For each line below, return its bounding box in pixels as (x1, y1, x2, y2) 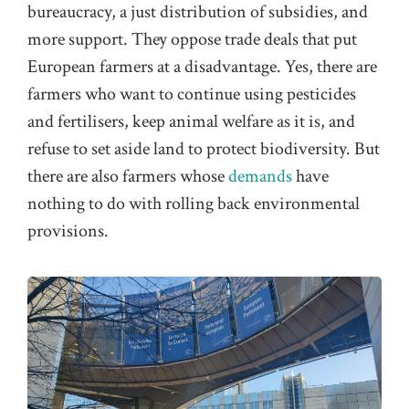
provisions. (27, 219, 109, 244)
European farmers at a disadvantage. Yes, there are (27, 55, 377, 79)
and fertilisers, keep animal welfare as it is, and (27, 110, 355, 134)
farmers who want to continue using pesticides (27, 82, 356, 107)
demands (228, 164, 292, 189)
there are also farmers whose (27, 164, 228, 189)
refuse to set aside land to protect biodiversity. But (27, 137, 380, 162)
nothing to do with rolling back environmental (27, 192, 360, 216)
